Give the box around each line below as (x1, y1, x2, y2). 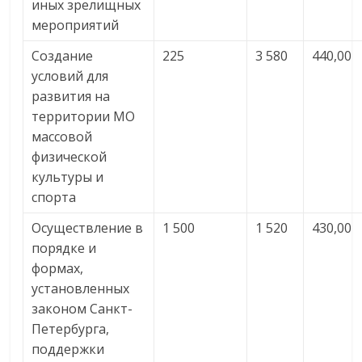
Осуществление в (32, 219, 144, 237)
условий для (32, 67, 109, 85)
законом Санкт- (32, 300, 133, 318)
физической (32, 148, 107, 166)
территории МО (32, 107, 136, 125)
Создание (32, 47, 94, 65)
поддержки (32, 340, 105, 358)
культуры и (32, 168, 104, 186)
